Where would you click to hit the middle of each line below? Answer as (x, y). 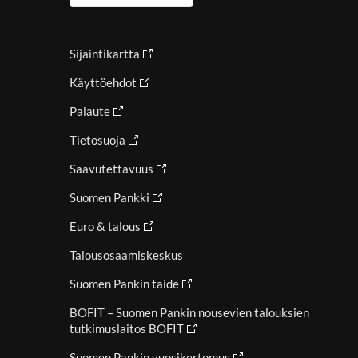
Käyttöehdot (103, 82)
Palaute (89, 111)
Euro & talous (105, 226)
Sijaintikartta (104, 54)
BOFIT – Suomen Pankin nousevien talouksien (189, 312)
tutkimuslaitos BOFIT (126, 328)
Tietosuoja (97, 140)
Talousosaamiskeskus (126, 255)
